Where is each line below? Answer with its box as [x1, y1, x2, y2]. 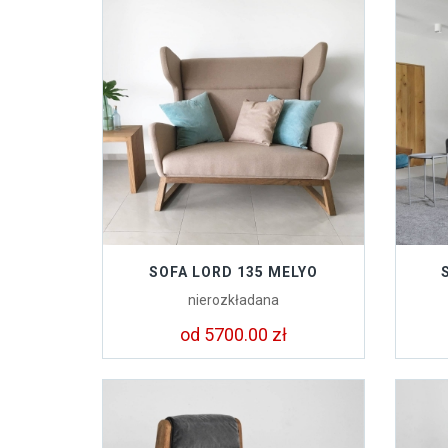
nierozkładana [187, 292, 279, 308]
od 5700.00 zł [179, 324, 287, 345]
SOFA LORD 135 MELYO [148, 264, 318, 280]
